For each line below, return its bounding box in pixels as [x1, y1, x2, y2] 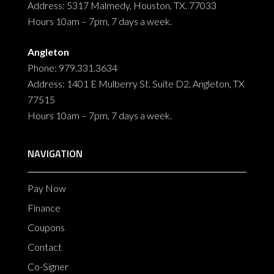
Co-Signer [27, 261, 68, 273]
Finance [27, 202, 61, 214]
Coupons [27, 221, 65, 234]
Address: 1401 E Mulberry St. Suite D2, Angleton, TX [27, 78, 245, 90]
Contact [27, 241, 62, 253]
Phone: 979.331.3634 [27, 62, 117, 74]
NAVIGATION [27, 146, 83, 161]
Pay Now [27, 182, 66, 194]
